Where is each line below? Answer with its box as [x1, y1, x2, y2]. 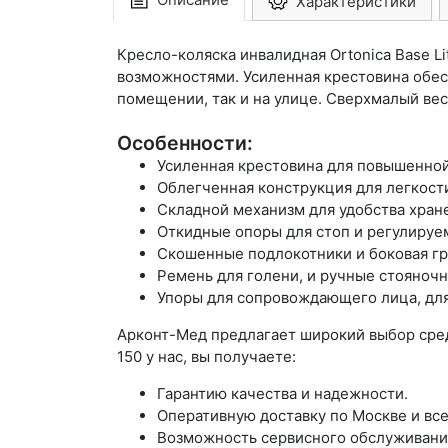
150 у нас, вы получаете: [117, 346, 296, 366]
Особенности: [117, 130, 253, 155]
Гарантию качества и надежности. [157, 383, 408, 403]
